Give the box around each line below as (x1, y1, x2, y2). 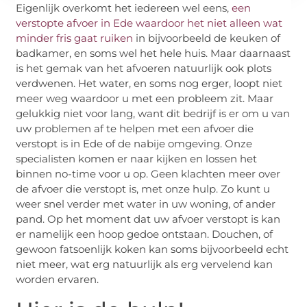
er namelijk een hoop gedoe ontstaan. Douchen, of (16, 228, 273, 241)
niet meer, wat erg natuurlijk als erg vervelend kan (16, 258, 273, 271)
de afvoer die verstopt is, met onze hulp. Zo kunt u (16, 182, 271, 196)
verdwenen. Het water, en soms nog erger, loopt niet (16, 77, 283, 90)
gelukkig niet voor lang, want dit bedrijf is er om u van (16, 107, 291, 121)
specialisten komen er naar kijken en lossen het (16, 152, 258, 166)
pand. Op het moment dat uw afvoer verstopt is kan (16, 212, 281, 226)
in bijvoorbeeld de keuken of (133, 32, 281, 45)
